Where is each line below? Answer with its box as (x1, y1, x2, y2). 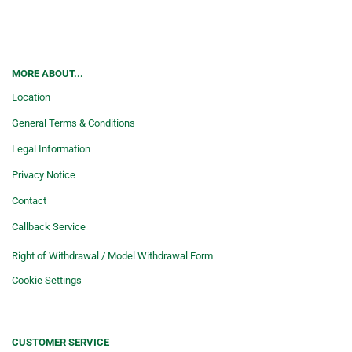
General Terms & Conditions (12, 117, 135, 129)
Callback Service (12, 221, 86, 233)
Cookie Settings (12, 274, 82, 286)
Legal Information (12, 143, 90, 155)
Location (12, 91, 50, 103)
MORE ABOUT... (12, 68, 83, 79)
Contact (12, 195, 46, 207)
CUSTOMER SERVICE (12, 336, 109, 348)
